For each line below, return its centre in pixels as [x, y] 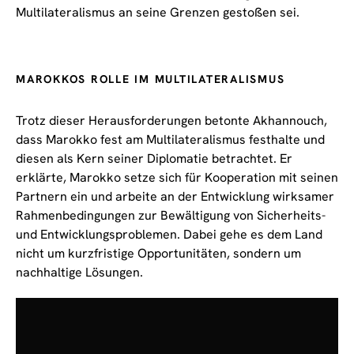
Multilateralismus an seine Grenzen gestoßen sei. [158, 12]
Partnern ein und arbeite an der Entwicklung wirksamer [175, 196]
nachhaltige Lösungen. [79, 272]
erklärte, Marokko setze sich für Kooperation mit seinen [177, 177]
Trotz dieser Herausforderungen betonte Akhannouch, [171, 120]
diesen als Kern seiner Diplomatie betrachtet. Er [154, 158]
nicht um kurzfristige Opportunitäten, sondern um [158, 253]
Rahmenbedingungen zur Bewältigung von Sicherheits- [171, 215]
